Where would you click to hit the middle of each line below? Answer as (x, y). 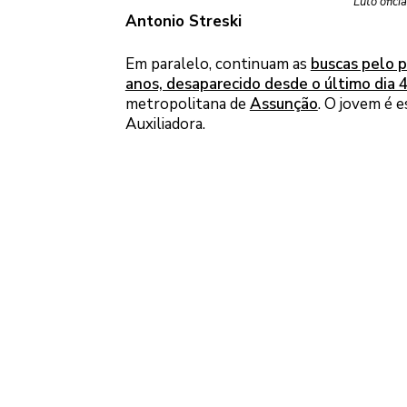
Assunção (283, 104)
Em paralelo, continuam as (218, 65)
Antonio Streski (183, 21)
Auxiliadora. (165, 124)
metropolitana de (187, 104)
